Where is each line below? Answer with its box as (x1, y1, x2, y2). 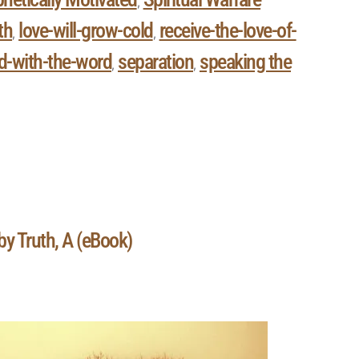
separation (118, 50, 193, 75)
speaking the (200, 50, 291, 75)
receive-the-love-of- (159, 18, 296, 43)
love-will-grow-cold (18, 18, 153, 43)
